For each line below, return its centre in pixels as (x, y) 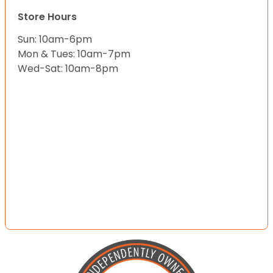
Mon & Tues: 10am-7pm (74, 54)
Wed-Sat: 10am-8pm (68, 68)
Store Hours (47, 16)
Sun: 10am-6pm (55, 39)
